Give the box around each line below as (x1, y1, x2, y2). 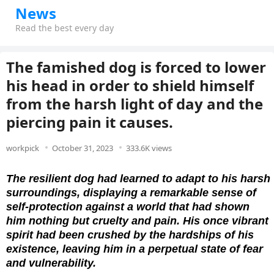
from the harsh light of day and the (6, 94, 263, 114)
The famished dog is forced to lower (6, 57, 266, 77)
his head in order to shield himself (6, 75, 254, 95)
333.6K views (126, 143, 172, 154)
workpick (6, 143, 39, 154)
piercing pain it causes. (6, 112, 173, 132)
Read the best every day (15, 22, 114, 34)
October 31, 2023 (52, 143, 113, 154)
